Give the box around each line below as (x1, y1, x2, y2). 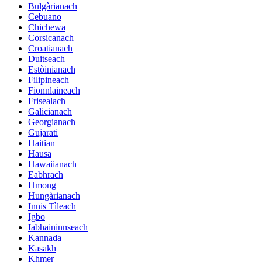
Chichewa (28, 22, 65, 33)
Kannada (28, 233, 61, 243)
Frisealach (28, 96, 65, 106)
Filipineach (28, 75, 69, 85)
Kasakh (28, 243, 56, 254)
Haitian (28, 138, 55, 149)
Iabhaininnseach (28, 222, 88, 233)
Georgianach (28, 117, 75, 127)
